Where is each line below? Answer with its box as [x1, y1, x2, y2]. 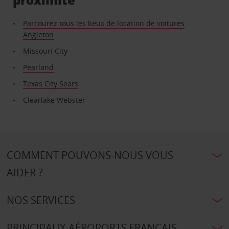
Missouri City [23, 46, 68, 56]
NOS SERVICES [6, 193, 75, 208]
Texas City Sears [23, 79, 79, 89]
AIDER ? [6, 166, 43, 180]
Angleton [23, 30, 54, 40]
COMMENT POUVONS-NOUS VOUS [6, 148, 173, 163]
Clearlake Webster [23, 95, 86, 105]
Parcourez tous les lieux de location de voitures [23, 18, 185, 29]
